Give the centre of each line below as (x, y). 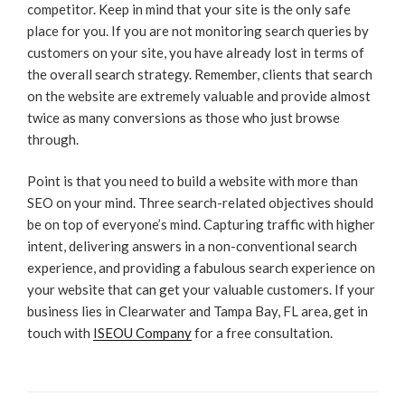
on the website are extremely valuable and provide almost (199, 95)
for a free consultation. (262, 333)
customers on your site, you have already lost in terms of (196, 52)
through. (53, 139)
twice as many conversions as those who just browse (184, 117)
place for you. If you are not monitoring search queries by (198, 30)
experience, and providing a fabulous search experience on (201, 268)
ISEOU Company (142, 333)
